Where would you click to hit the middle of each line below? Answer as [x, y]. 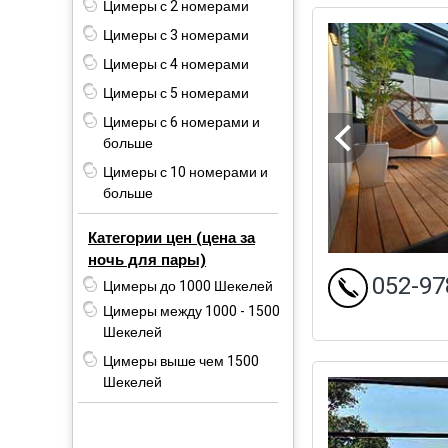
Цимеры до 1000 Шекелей [188, 286]
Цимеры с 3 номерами [176, 35]
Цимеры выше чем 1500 [181, 361]
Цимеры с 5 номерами [176, 93]
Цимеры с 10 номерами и [185, 172]
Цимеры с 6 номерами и [181, 122]
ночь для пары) [147, 259]
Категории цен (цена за [171, 237]
